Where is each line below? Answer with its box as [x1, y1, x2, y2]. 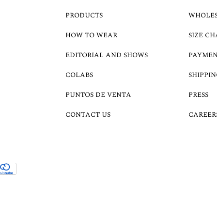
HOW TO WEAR [65, 30, 118, 40]
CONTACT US [65, 109, 111, 120]
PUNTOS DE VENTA [65, 89, 132, 100]
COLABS [65, 69, 93, 80]
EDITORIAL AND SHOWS [65, 49, 148, 60]
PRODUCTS [65, 10, 103, 20]
